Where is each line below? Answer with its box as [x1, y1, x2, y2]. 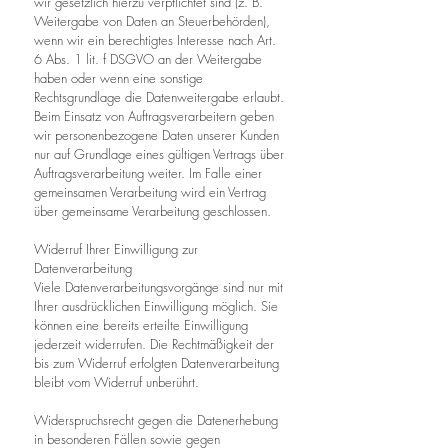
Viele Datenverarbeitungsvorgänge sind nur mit [34, 278, 283, 296]
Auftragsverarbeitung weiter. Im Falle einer [34, 164, 262, 182]
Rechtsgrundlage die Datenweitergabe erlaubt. [34, 88, 284, 106]
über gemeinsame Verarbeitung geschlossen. [34, 202, 271, 220]
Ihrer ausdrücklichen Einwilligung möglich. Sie [34, 297, 278, 315]
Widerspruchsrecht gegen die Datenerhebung [34, 411, 278, 429]
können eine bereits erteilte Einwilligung [34, 316, 248, 334]
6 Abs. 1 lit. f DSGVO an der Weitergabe [34, 50, 262, 68]
